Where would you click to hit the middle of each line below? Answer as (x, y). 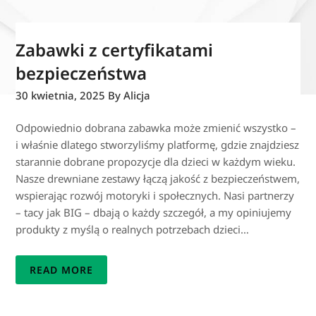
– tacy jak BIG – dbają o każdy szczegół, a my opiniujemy (154, 212)
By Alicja (129, 95)
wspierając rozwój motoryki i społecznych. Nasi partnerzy (155, 195)
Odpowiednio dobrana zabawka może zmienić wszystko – (156, 127)
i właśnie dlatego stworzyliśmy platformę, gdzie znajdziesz (158, 144)
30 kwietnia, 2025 (61, 95)
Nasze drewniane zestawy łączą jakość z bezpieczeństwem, (158, 178)
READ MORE (62, 269)
